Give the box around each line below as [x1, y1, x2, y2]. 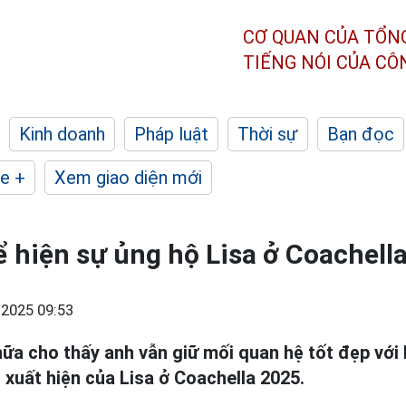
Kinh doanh [19, 123, 105, 145]
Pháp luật [134, 123, 208, 145]
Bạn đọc [327, 123, 394, 145]
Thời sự [237, 123, 298, 145]
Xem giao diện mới [54, 167, 202, 188]
